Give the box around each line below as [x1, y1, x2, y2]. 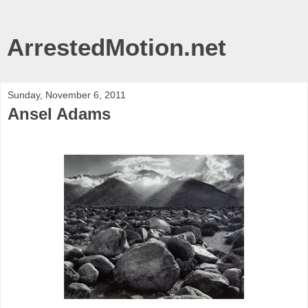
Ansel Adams [8, 104, 111, 123]
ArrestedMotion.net [7, 34, 226, 60]
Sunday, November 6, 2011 [8, 89, 126, 100]
